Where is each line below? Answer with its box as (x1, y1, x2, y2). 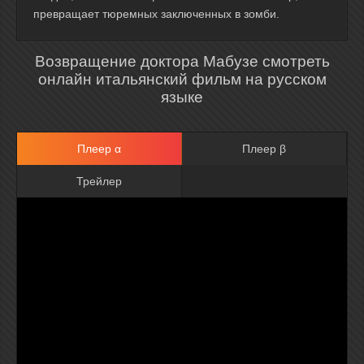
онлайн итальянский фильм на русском (37, 71, 327, 88)
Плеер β (242, 142, 286, 155)
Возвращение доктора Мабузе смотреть (34, 53, 330, 70)
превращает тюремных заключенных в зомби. (33, 7, 279, 20)
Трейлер (76, 175, 122, 188)
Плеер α (77, 142, 121, 155)
